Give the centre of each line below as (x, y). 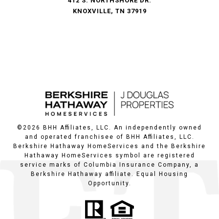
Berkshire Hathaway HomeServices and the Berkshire (109, 146)
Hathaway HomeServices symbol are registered (109, 156)
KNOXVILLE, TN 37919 (109, 11)
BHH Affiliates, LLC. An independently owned (121, 128)
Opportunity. (109, 184)
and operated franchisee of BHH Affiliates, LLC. (109, 137)
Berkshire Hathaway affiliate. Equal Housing (109, 174)
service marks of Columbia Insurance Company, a (109, 165)
